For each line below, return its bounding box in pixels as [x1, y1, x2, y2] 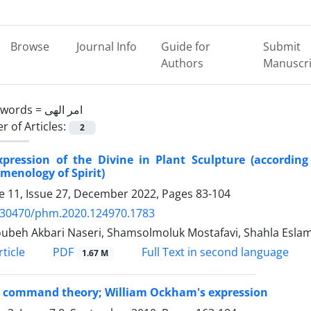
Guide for [161, 39, 211, 54]
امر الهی [44, 102, 83, 117]
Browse [10, 39, 49, 54]
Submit [262, 39, 301, 54]
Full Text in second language [138, 244, 289, 260]
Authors [161, 56, 204, 71]
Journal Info [76, 39, 137, 54]
